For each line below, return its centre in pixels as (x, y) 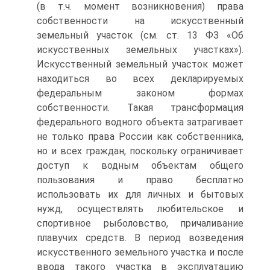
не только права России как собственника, (140, 136)
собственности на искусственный (140, 20)
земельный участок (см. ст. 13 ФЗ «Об (140, 35)
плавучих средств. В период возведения (140, 237)
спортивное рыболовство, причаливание (140, 223)
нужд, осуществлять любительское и (140, 209)
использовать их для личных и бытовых (140, 194)
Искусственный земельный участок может (140, 64)
